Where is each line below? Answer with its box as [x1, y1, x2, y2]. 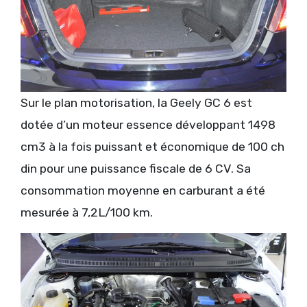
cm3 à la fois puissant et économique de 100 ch [21, 140, 284, 154]
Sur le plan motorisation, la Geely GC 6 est [21, 96, 252, 110]
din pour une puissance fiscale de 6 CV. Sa [21, 162, 251, 176]
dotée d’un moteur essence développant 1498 [21, 118, 275, 132]
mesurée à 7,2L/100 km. [21, 206, 153, 220]
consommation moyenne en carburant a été [21, 184, 265, 198]
